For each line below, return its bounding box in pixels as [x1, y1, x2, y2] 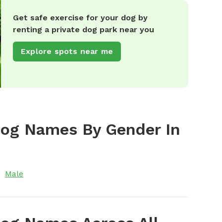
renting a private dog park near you [13, 25, 154, 34]
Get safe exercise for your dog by [13, 13, 148, 22]
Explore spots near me [21, 47, 113, 56]
